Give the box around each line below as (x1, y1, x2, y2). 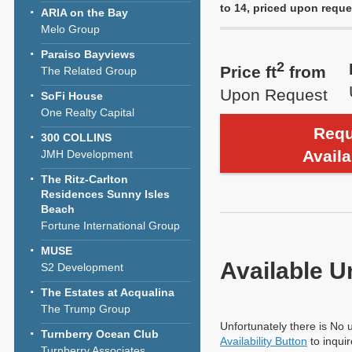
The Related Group (41, 64, 137, 77)
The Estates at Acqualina (41, 286, 174, 299)
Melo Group (41, 23, 100, 35)
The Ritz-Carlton (41, 173, 128, 185)
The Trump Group (41, 302, 130, 315)
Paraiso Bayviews (41, 48, 135, 60)
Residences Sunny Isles (41, 188, 170, 200)
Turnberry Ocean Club (41, 328, 159, 340)
